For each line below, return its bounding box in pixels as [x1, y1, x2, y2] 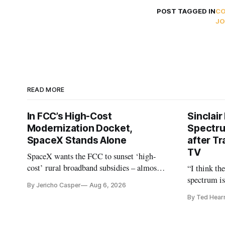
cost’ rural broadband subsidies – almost [27, 162, 160, 174]
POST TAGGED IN [157, 7, 215, 16]
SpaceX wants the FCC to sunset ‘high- [27, 151, 157, 162]
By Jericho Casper [27, 181, 81, 189]
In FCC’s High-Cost [27, 110, 112, 123]
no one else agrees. [27, 174, 88, 185]
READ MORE [27, 86, 65, 94]
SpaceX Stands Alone [27, 135, 127, 147]
